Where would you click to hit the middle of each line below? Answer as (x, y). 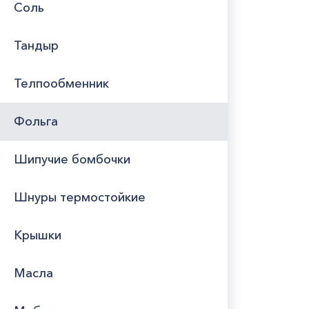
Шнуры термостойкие (80, 197)
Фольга (36, 121)
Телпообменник (61, 83)
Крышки (38, 235)
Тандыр (36, 46)
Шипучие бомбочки (72, 159)
